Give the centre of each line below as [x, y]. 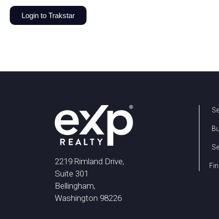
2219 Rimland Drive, [89, 162]
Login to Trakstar [48, 16]
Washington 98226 [88, 198]
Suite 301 [72, 174]
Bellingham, [75, 186]
